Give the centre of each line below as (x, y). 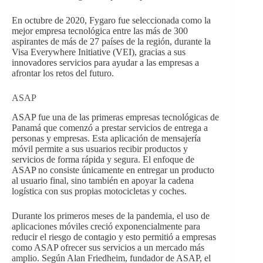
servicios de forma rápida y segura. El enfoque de (103, 160)
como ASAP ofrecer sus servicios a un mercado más (108, 248)
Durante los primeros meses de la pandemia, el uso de (111, 216)
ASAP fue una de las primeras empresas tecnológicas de (115, 117)
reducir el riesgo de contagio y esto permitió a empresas (114, 237)
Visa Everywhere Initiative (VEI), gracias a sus (99, 52)
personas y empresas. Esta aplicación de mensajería (106, 139)
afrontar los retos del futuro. (63, 73)
